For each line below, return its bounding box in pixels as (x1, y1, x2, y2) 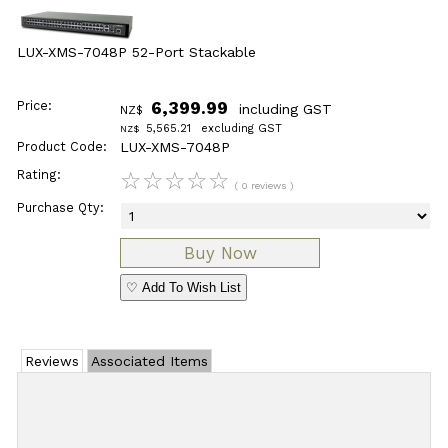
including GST (234, 100, 333, 117)
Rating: (16, 167, 61, 183)
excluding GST (197, 121, 283, 135)
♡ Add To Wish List (126, 279, 242, 295)
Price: (16, 97, 52, 113)
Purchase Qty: (16, 199, 104, 215)
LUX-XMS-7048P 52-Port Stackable (16, 44, 256, 61)
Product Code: (16, 139, 107, 155)
